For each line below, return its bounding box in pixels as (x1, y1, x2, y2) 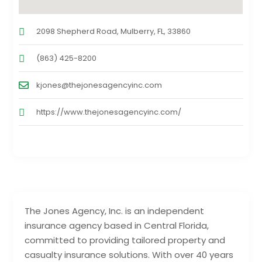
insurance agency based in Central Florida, (25, 219, 209, 232)
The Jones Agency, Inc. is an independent (25, 204, 205, 217)
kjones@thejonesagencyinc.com (36, 79, 163, 91)
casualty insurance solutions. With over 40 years (25, 248, 234, 261)
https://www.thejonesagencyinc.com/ (36, 106, 182, 118)
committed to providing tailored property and (25, 233, 226, 246)
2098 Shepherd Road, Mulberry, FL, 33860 (36, 25, 191, 37)
